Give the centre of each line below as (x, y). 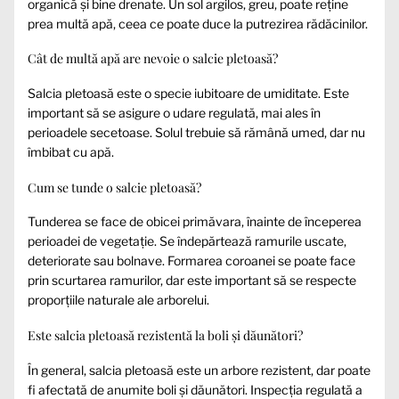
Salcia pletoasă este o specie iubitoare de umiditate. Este (188, 94)
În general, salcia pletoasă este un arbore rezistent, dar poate (199, 370)
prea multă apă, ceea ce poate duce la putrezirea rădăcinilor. (198, 23)
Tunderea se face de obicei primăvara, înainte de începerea (195, 222)
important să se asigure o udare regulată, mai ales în (174, 113)
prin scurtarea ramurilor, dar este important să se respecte (192, 281)
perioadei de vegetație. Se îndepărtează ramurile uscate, (187, 241)
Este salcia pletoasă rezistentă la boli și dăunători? (165, 335)
